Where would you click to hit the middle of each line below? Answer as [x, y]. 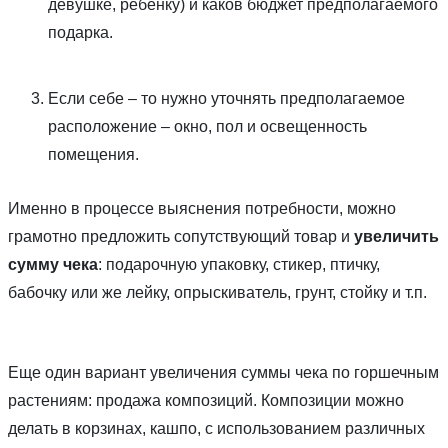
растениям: [52, 401]
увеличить [396, 237]
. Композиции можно [328, 401]
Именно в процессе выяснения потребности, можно [202, 209]
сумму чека [53, 265]
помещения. [93, 155]
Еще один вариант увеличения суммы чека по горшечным [223, 373]
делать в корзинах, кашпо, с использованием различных [216, 429]
